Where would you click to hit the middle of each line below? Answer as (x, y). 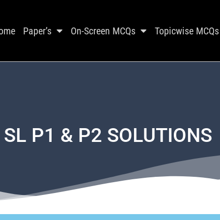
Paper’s (37, 31)
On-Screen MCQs (103, 31)
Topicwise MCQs (187, 31)
